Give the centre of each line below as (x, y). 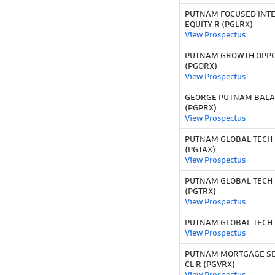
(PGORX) (201, 66)
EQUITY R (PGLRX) (219, 25)
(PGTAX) (200, 150)
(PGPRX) (201, 108)
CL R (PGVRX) (210, 265)
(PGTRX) (200, 192)
